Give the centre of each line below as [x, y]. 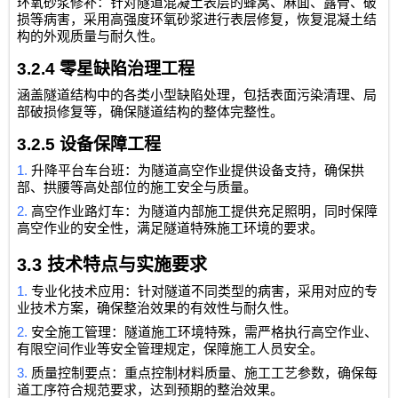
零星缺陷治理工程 [127, 69]
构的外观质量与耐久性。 [91, 37]
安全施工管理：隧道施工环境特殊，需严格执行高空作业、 [205, 333]
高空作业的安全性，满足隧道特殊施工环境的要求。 [171, 229]
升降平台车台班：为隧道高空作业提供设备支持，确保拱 [198, 171]
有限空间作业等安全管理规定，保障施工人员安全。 [171, 350]
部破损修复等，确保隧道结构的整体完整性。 [151, 112]
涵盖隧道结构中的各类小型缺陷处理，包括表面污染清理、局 [197, 96]
